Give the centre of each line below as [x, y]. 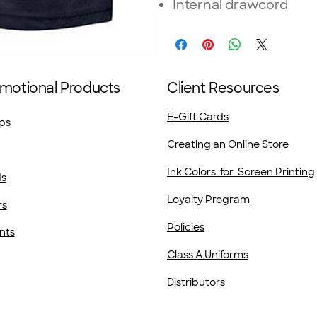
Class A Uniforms [208, 255]
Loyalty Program [209, 200]
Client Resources [223, 88]
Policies [186, 227]
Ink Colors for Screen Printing [241, 172]
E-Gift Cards [198, 117]
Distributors [196, 283]
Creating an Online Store [228, 145]
